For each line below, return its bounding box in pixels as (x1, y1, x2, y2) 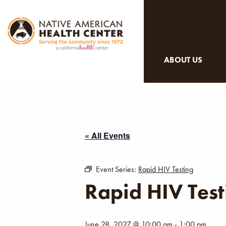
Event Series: (96, 164, 138, 175)
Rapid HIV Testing (138, 164, 193, 175)
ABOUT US (164, 54, 202, 65)
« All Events (85, 130, 130, 141)
